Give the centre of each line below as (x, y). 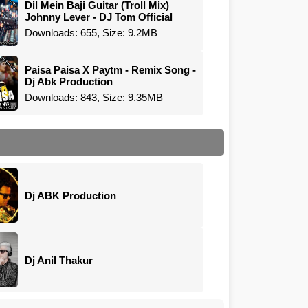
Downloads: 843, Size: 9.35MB (94, 97)
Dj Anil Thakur (59, 260)
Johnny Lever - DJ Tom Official (99, 16)
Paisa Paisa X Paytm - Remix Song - (111, 69)
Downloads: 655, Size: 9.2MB (91, 32)
